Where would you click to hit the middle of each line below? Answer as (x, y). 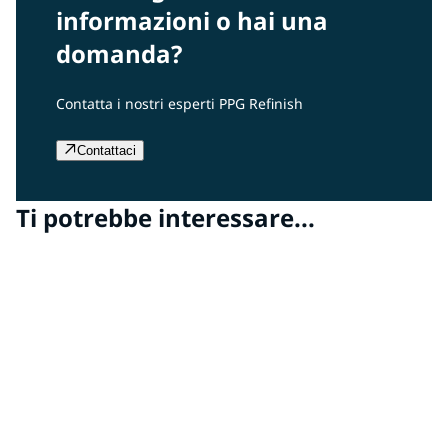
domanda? (119, 54)
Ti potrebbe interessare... (165, 218)
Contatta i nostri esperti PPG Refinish (179, 104)
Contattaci (106, 151)
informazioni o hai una (192, 21)
